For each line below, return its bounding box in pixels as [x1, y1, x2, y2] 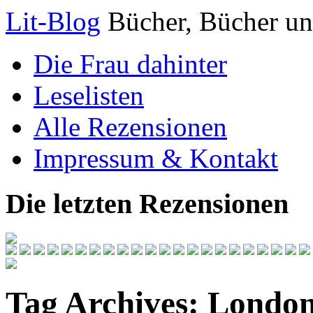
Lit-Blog [6, 6, 101, 36]
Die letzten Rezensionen [6, 187, 289, 219]
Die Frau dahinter [34, 49, 227, 79]
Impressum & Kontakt [34, 143, 278, 173]
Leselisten [34, 80, 144, 110]
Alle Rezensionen [34, 112, 227, 142]
